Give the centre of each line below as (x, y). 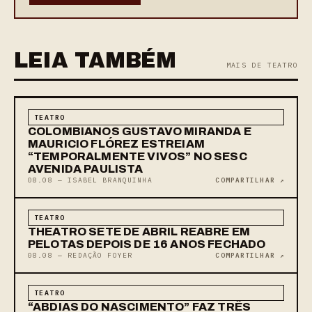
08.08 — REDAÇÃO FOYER (80, 256)
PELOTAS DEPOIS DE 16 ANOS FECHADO (147, 244)
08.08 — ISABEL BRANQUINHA (90, 180)
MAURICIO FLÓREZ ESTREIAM (116, 144)
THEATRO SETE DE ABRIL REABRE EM (139, 232)
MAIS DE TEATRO (262, 65)
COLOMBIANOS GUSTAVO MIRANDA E (140, 132)
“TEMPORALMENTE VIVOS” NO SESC (138, 157)
